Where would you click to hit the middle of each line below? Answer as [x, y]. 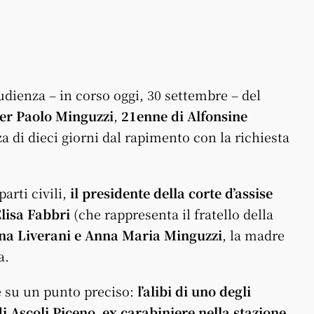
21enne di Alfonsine [184, 115]
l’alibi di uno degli [194, 291]
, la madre [253, 234]
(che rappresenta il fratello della [172, 213]
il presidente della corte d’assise [171, 192]
